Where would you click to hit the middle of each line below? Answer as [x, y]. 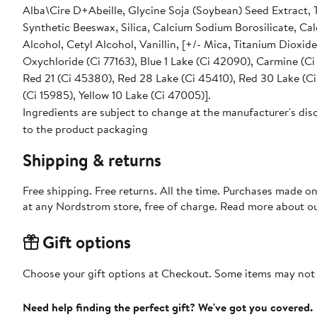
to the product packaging [85, 129]
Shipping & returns [92, 160]
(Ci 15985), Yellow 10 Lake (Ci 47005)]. [117, 95]
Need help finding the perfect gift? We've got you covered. [168, 307]
